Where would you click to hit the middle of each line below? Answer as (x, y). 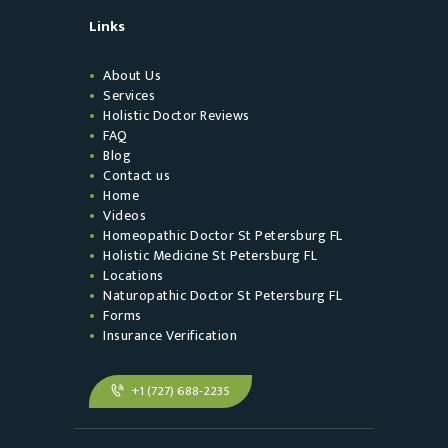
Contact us (136, 175)
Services (129, 95)
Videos (124, 215)
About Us (132, 75)
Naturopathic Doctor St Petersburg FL (222, 295)
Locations (133, 275)
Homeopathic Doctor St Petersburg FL (223, 235)
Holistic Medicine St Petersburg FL (210, 255)
